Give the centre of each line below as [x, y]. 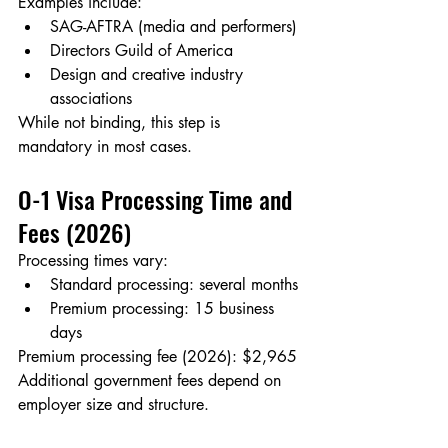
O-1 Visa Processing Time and [158, 199]
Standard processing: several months [174, 285]
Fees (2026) [74, 232]
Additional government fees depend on [152, 381]
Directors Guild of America [141, 51]
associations [91, 99]
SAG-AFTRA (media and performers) [173, 27]
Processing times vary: [93, 261]
